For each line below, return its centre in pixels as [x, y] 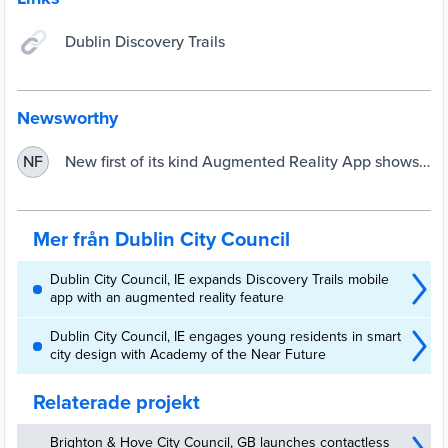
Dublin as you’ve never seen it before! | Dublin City [242, 182]
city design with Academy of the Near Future [188, 354]
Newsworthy [67, 118]
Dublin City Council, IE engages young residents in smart [225, 336]
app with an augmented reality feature [167, 297]
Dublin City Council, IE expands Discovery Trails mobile [219, 279]
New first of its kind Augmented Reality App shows [242, 161]
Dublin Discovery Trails [145, 41]
